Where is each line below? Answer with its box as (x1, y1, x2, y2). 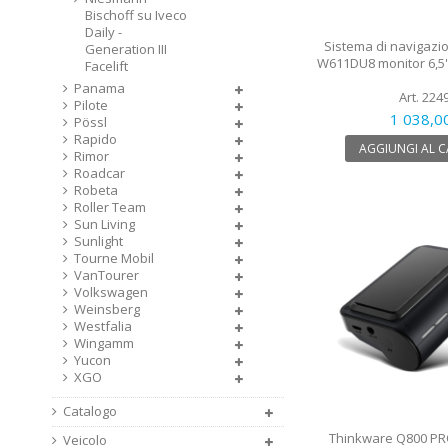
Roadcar (74, 164, 125, 182)
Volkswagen (74, 283, 148, 301)
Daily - (85, 23, 122, 41)
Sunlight (74, 232, 123, 250)
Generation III (85, 40, 167, 58)
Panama (74, 79, 125, 97)
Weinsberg (74, 300, 140, 318)
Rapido (74, 130, 117, 148)
